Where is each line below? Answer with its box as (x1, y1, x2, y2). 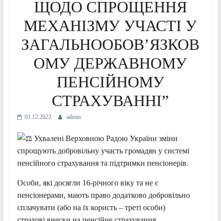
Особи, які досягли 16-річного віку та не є (17, 179, 158, 187)
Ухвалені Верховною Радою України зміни (32, 134, 178, 143)
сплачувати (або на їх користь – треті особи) (17, 203, 165, 212)
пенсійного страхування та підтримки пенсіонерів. (17, 159, 188, 168)
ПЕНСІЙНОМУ (56, 73, 164, 91)
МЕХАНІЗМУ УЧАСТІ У (24, 17, 197, 35)
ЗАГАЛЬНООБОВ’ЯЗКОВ (21, 36, 200, 54)
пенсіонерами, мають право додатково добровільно (17, 191, 190, 200)
